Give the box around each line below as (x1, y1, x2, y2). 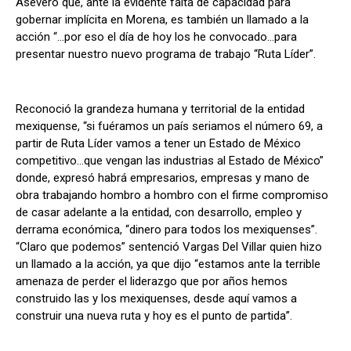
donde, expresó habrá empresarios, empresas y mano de (16, 171, 309, 186)
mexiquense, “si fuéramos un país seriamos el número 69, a (16, 119, 323, 134)
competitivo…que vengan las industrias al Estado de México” (16, 154, 324, 168)
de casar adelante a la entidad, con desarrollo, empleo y (16, 205, 302, 220)
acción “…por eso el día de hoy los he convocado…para (16, 30, 297, 45)
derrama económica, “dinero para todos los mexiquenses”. (16, 223, 317, 237)
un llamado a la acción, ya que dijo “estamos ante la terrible (16, 257, 320, 272)
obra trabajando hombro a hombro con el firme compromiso (16, 188, 328, 203)
